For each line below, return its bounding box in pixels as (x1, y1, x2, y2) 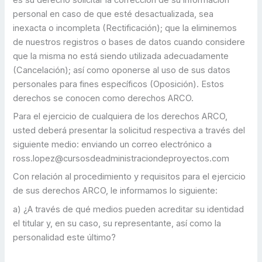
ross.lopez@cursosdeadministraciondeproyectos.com (13, 153, 230, 164)
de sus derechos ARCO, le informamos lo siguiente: (13, 185, 220, 196)
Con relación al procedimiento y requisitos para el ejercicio (13, 171, 246, 182)
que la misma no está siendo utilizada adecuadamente (13, 50, 229, 61)
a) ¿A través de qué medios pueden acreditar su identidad (13, 204, 244, 215)
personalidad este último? (13, 232, 116, 243)
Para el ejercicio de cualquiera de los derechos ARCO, (13, 111, 228, 122)
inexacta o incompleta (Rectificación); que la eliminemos (13, 22, 237, 33)
